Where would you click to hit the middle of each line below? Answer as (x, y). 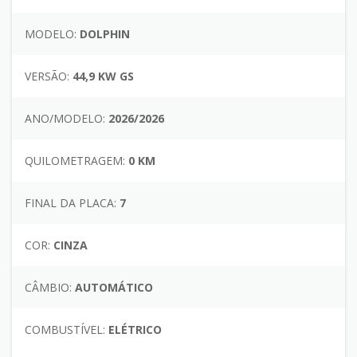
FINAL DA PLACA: (71, 202)
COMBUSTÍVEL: (65, 329)
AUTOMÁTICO (112, 287)
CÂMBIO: (48, 287)
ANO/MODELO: (65, 118)
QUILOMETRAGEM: (75, 160)
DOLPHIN (103, 33)
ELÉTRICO (133, 329)
